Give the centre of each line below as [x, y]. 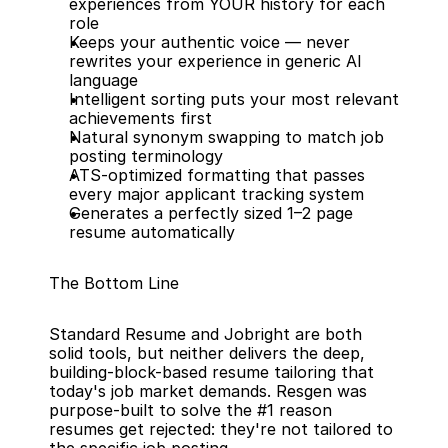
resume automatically [152, 232]
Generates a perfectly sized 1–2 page [211, 213]
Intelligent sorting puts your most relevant [234, 99]
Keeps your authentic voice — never [209, 42]
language [103, 80]
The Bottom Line [114, 283]
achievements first [140, 118]
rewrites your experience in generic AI [215, 61]
